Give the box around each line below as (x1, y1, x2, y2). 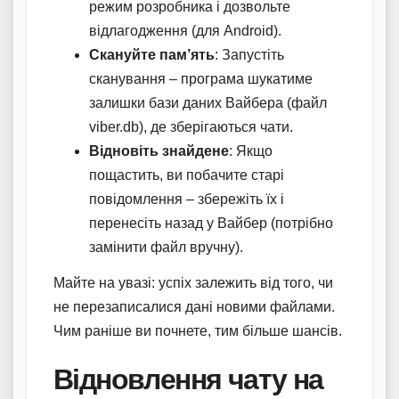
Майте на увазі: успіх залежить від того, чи (53, 274, 333, 290)
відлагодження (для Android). (89, 23, 281, 39)
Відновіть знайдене (89, 143, 229, 159)
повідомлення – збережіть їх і (89, 191, 284, 208)
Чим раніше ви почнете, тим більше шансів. (53, 322, 342, 338)
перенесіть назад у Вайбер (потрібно (89, 216, 333, 232)
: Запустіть (215, 47, 284, 63)
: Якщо (229, 143, 273, 159)
